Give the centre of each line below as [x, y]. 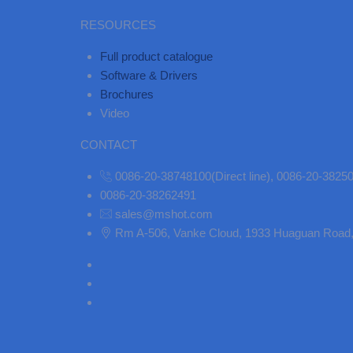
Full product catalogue [156, 56]
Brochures [127, 94]
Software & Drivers [149, 75]
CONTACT [109, 145]
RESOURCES [118, 25]
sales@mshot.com [164, 214]
